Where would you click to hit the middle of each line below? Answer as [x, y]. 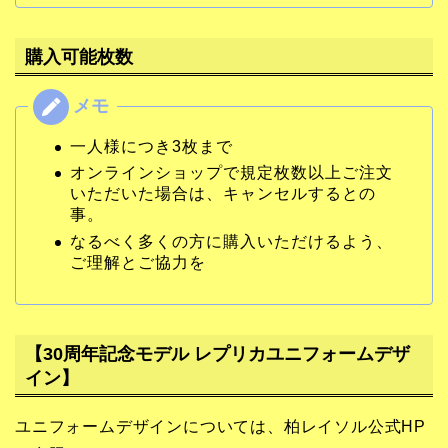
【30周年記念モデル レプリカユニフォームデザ [217, 353]
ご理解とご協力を [138, 262]
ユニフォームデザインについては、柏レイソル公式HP [220, 426]
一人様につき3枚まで [151, 146]
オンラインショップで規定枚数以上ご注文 [231, 173]
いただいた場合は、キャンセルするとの [223, 194]
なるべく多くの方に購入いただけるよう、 [231, 241]
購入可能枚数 [79, 56]
